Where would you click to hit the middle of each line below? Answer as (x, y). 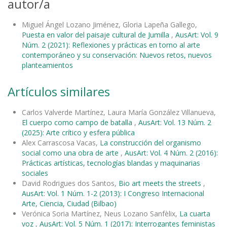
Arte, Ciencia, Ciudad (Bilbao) (69, 203)
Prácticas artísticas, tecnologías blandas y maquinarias (111, 163)
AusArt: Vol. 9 (197, 34)
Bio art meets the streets (161, 183)
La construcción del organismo (150, 142)
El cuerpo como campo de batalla (78, 122)
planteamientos (47, 65)
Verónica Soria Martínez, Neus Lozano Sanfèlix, (101, 213)
